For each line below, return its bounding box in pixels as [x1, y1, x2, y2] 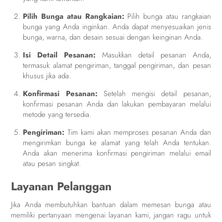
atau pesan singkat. [23, 158, 81, 169]
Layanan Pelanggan [11, 178, 112, 195]
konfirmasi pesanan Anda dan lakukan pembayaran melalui [23, 99, 211, 110]
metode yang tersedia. [23, 109, 92, 120]
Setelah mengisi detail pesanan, [97, 88, 211, 100]
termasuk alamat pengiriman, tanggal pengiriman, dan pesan [23, 60, 211, 71]
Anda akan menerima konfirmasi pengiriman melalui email [23, 148, 211, 159]
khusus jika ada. [23, 70, 71, 82]
